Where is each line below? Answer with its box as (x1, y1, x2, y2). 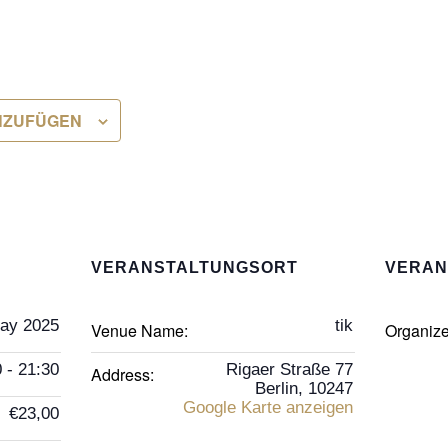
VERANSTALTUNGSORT (90, 258, 298, 276)
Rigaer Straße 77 (225, 359, 353, 379)
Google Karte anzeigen (182, 397, 353, 417)
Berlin (254, 378, 298, 398)
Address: (90, 362, 154, 386)
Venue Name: (90, 318, 188, 342)
